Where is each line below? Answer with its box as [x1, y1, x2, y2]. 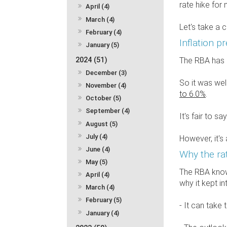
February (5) [86, 196, 122, 204]
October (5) [86, 94, 122, 102]
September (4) [86, 107, 130, 115]
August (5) [86, 120, 118, 128]
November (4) [86, 82, 127, 90]
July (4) [86, 132, 108, 140]
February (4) [86, 28, 122, 36]
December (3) [86, 69, 127, 77]
